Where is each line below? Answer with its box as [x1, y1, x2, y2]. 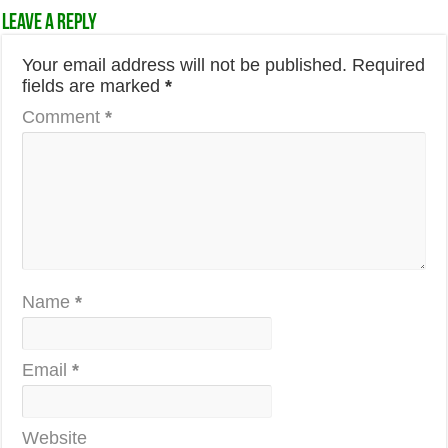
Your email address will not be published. [22, 55, 348, 75]
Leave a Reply [2, 12, 98, 35]
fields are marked [22, 76, 166, 96]
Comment [22, 107, 106, 127]
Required [352, 55, 426, 75]
